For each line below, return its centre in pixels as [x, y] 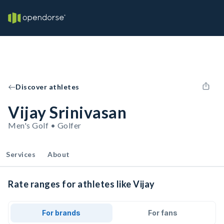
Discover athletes [47, 87]
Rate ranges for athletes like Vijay [81, 184]
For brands [61, 213]
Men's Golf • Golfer [45, 125]
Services [21, 154]
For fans [162, 213]
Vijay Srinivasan [67, 112]
